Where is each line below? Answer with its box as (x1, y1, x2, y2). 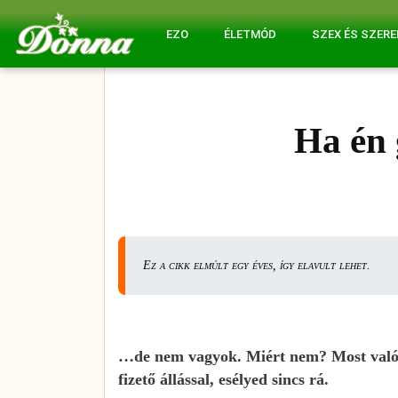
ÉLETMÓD (223, 28, 276, 42)
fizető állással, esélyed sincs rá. (118, 370, 329, 388)
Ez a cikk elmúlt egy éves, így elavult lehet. (143, 258, 370, 272)
